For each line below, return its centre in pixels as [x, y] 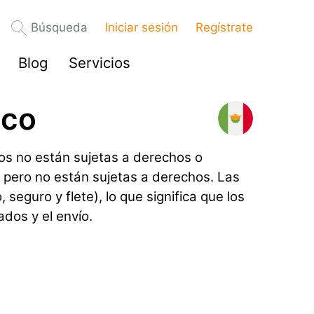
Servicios [100, 63]
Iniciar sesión [142, 27]
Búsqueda [59, 27]
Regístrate [224, 27]
